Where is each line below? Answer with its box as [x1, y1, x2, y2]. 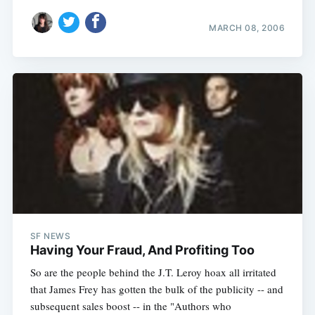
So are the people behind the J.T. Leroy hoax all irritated [30, 264, 276, 279]
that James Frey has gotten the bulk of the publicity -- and [30, 281, 283, 296]
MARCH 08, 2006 [209, 22, 285, 34]
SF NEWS [30, 230, 71, 241]
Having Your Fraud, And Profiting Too [30, 242, 255, 257]
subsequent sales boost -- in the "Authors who [30, 298, 231, 313]
